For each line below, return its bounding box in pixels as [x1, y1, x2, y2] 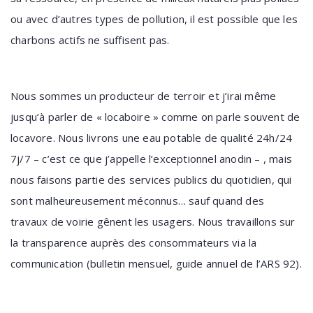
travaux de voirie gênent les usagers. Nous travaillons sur [10, 214, 296, 228]
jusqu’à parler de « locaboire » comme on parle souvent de [10, 110, 300, 124]
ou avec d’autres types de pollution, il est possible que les [10, 12, 298, 26]
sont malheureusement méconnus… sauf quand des [10, 194, 265, 208]
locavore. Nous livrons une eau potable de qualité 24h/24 [10, 131, 293, 145]
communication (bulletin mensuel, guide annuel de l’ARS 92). [10, 256, 302, 270]
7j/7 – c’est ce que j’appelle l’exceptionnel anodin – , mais [10, 152, 293, 166]
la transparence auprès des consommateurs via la [10, 235, 257, 249]
